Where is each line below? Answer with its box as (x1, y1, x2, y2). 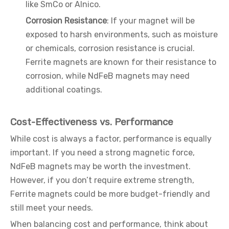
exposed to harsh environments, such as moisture (26, 30, 218, 39)
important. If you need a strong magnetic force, (10, 148, 195, 157)
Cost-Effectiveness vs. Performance (10, 117, 173, 128)
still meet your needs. (10, 203, 93, 213)
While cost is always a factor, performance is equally (10, 134, 212, 144)
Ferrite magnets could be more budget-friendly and (10, 189, 210, 199)
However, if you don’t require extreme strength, (10, 175, 194, 185)
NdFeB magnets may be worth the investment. (10, 162, 191, 171)
